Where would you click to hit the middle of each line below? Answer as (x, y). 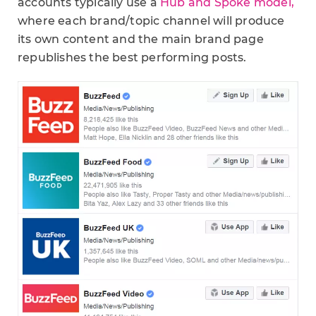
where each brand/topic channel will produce (151, 20)
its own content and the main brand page (141, 39)
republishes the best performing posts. (132, 57)
